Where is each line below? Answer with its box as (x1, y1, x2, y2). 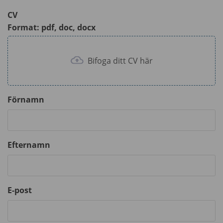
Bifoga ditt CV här (85, 55, 153, 66)
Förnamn (7, 94, 44, 105)
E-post (7, 184, 32, 196)
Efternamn (7, 139, 50, 150)
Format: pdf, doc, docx (7, 21, 96, 33)
